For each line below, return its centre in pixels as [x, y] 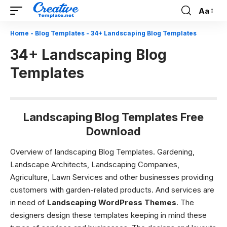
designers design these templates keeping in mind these [108, 215]
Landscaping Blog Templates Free [113, 117]
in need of [29, 202]
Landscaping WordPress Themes [112, 202]
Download [113, 131]
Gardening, [176, 152]
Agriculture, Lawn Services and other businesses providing [112, 177]
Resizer [211, 29]
